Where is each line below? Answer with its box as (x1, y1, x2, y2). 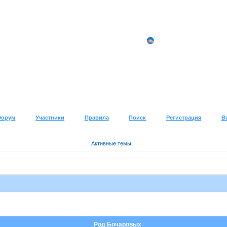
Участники (35, 115, 65, 121)
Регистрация (166, 115, 201, 121)
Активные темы (91, 140, 132, 146)
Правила (84, 115, 109, 121)
